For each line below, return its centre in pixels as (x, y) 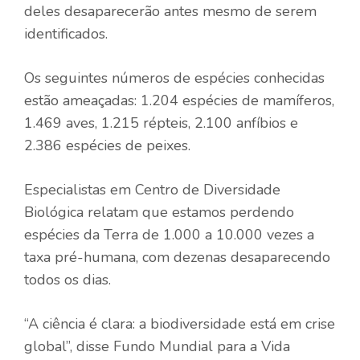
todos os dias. (67, 279)
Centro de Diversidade (208, 189)
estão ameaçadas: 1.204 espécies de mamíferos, (179, 100)
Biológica (54, 212)
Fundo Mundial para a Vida (202, 346)
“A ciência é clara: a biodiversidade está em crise (180, 323)
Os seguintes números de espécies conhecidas (174, 78)
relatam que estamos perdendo (189, 212)
